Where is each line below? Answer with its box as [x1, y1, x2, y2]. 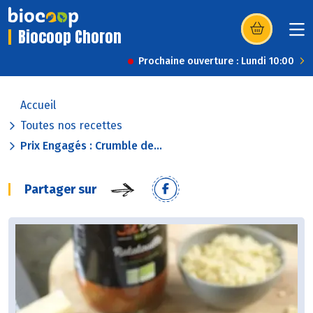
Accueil [20, 99, 56, 112]
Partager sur [24, 182, 96, 198]
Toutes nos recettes [20, 119, 122, 133]
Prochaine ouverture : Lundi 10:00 [138, 55, 294, 68]
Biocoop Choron [18, 25, 122, 49]
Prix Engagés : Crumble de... [20, 139, 162, 153]
